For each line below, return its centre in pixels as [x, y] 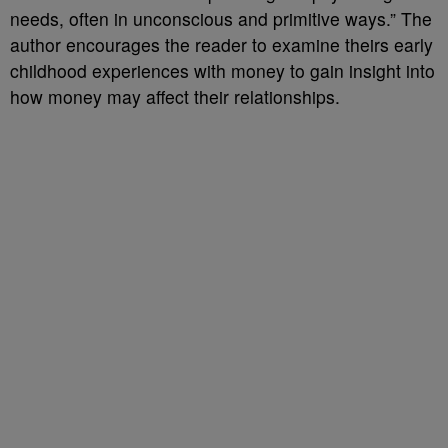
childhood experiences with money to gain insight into [222, 70]
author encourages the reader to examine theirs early [221, 44]
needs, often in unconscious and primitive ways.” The [221, 18]
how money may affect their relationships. [175, 96]
